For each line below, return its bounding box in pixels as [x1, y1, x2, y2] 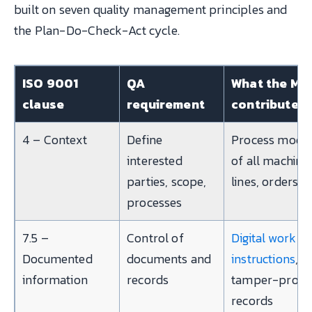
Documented [22, 249, 93, 268]
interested [127, 150, 182, 170]
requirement [127, 94, 205, 114]
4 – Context [22, 130, 87, 149]
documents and [127, 249, 212, 268]
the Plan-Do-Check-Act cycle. [14, 20, 180, 40]
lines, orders [231, 171, 299, 191]
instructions [231, 249, 296, 268]
